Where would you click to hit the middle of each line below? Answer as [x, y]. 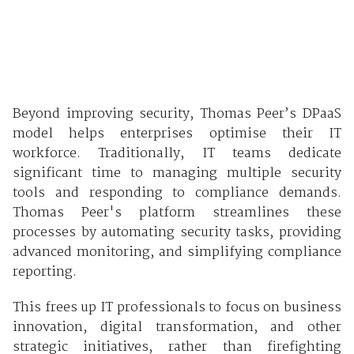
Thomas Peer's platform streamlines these [177, 213]
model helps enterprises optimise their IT [177, 134]
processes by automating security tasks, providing [177, 233]
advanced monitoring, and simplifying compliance [177, 253]
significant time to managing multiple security [177, 174]
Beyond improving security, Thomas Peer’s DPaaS [177, 115]
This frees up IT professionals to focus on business [177, 308]
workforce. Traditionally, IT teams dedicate [177, 154]
